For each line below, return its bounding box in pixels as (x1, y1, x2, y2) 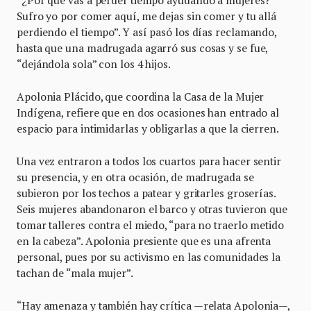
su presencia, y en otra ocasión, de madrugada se (17, 169, 254, 184)
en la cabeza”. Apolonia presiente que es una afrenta (17, 233, 271, 248)
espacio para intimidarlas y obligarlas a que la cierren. (17, 121, 279, 135)
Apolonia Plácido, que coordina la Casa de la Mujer (17, 89, 264, 103)
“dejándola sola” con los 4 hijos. (17, 56, 171, 71)
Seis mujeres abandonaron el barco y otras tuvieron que (17, 201, 287, 216)
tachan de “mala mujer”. (17, 265, 133, 280)
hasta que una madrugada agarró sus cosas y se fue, (17, 40, 268, 55)
